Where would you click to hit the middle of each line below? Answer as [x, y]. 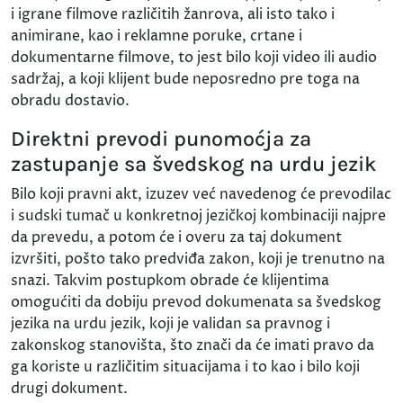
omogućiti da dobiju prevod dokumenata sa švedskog [196, 302]
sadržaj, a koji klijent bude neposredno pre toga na [185, 79]
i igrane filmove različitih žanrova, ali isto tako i [173, 14]
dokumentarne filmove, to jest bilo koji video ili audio [194, 57]
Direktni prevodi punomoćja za [161, 138]
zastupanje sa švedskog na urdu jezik [194, 163]
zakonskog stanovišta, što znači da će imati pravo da [193, 345]
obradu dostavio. [70, 100]
